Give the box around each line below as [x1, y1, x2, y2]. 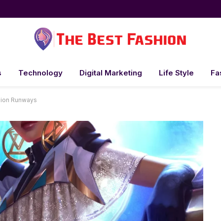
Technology [18, 68, 63, 77]
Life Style [158, 68, 194, 77]
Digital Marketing [79, 68, 142, 77]
